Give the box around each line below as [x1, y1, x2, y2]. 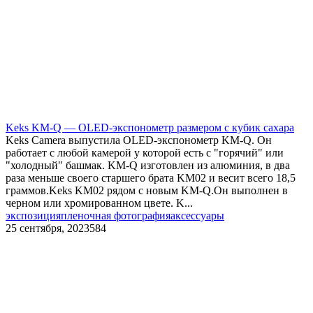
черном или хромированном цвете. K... [6, 196, 193, 209]
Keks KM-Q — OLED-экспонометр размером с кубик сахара [6, 121, 294, 133]
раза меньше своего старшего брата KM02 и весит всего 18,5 [6, 171, 296, 184]
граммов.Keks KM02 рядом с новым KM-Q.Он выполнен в [6, 184, 288, 196]
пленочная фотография [61, 209, 170, 221]
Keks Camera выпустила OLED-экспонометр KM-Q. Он [6, 133, 272, 146]
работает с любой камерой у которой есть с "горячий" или [6, 146, 284, 159]
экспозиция [6, 209, 61, 221]
